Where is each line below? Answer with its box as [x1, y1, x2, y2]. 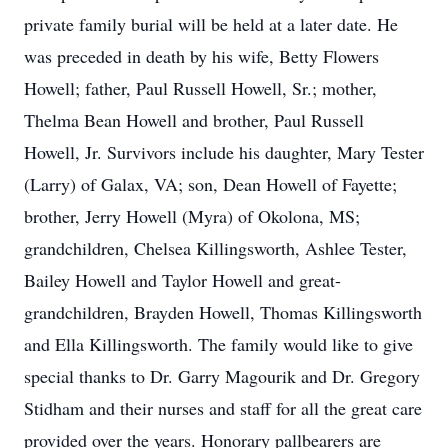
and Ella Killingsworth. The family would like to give [24, 332, 413, 356]
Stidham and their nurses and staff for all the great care [24, 396, 422, 420]
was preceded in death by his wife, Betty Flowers [24, 44, 379, 68]
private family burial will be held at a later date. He [24, 12, 398, 36]
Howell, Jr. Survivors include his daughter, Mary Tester [24, 140, 424, 164]
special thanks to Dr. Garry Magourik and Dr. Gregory [24, 364, 420, 388]
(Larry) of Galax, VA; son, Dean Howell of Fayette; [24, 172, 397, 196]
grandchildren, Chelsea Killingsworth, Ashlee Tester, [24, 236, 407, 260]
